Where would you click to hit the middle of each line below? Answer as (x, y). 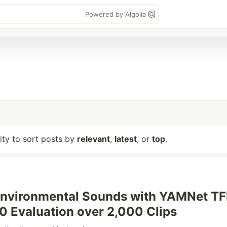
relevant (93, 139)
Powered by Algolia (117, 14)
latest (126, 139)
